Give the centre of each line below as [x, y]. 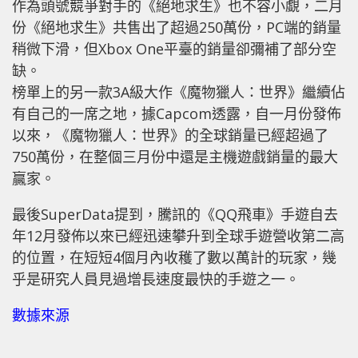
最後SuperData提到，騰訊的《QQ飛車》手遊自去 [175, 215]
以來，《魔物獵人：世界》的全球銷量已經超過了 [170, 135]
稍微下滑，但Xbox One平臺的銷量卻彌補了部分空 [174, 49]
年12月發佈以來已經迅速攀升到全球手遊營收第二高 [178, 236]
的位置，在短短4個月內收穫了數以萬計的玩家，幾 [174, 258]
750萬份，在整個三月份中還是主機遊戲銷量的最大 [175, 157]
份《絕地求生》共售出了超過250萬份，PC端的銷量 [177, 28]
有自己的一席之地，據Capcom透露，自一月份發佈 [177, 114]
